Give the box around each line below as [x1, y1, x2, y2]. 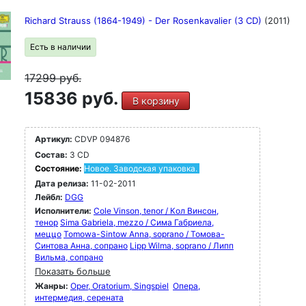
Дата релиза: [35, 178, 89, 189]
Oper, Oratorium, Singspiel [70, 281, 169, 291]
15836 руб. [25, 88, 122, 109]
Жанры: [35, 281, 68, 291]
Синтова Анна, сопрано [35, 240, 128, 251]
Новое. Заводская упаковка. [84, 163, 197, 173]
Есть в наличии [30, 42, 91, 52]
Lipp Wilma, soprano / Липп [130, 240, 234, 251]
